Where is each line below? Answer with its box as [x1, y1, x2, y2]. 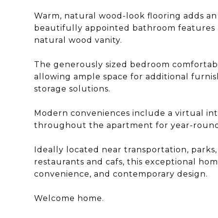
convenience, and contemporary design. [34, 169, 208, 179]
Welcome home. [34, 194, 104, 203]
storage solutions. [34, 84, 110, 93]
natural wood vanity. [34, 36, 122, 45]
